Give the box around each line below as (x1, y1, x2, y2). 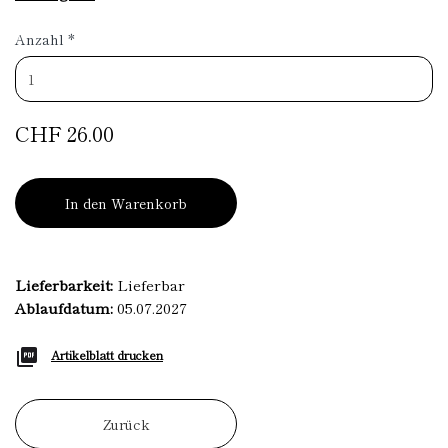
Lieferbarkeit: (15, 274, 113, 295)
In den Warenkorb (65, 193, 187, 213)
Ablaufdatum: (15, 297, 113, 318)
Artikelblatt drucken (51, 346, 163, 363)
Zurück (102, 414, 150, 434)
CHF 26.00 (15, 118, 114, 148)
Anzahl (15, 29, 64, 49)
